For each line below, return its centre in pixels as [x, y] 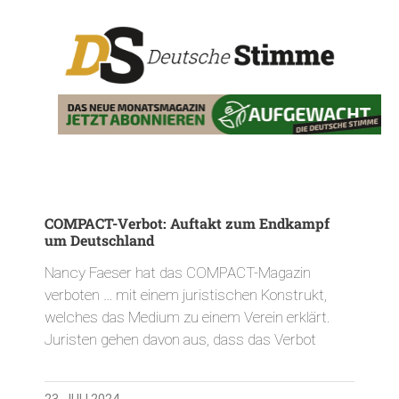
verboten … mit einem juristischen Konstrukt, [186, 294]
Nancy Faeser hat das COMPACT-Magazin [178, 272]
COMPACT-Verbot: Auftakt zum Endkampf [187, 223]
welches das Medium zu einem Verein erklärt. [187, 317]
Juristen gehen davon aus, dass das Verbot [180, 339]
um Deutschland [99, 240]
